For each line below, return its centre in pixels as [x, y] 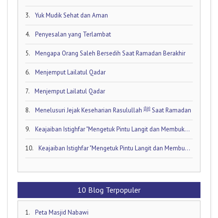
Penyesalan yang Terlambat [73, 34]
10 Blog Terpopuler [109, 190]
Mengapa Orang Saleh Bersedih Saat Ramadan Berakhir [110, 53]
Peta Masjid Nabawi [62, 212]
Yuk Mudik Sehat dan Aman [72, 15]
